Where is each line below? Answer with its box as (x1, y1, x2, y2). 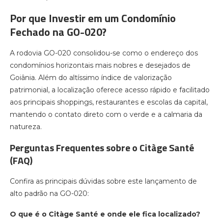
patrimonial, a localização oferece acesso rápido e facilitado (10, 85, 210, 95)
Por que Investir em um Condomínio (10, 10, 176, 27)
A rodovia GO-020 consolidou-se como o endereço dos (10, 49, 198, 58)
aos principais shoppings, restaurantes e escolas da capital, (10, 98, 208, 107)
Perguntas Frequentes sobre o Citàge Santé (10, 140, 194, 156)
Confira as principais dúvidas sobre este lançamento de (10, 177, 197, 186)
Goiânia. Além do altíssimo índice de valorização (10, 73, 172, 82)
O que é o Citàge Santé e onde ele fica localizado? (10, 210, 200, 219)
